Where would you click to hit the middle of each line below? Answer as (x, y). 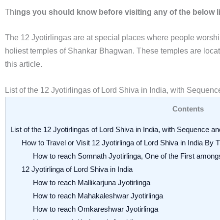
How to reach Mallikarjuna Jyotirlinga (91, 183)
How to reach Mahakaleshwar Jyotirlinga (98, 196)
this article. (24, 64)
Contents (188, 109)
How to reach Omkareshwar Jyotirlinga (95, 209)
